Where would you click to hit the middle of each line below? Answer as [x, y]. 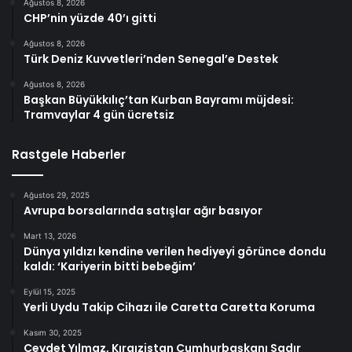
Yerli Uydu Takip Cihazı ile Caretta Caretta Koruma [169, 307]
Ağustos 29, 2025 [57, 194]
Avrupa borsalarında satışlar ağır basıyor [143, 210]
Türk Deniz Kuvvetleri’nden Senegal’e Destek [151, 59]
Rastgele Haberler [69, 154]
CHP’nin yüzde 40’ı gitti [90, 18]
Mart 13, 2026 [50, 235]
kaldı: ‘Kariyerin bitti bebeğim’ [110, 266]
